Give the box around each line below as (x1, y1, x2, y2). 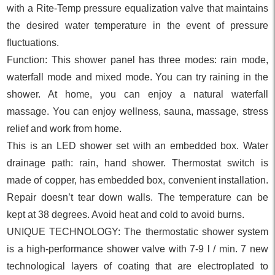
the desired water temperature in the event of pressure (7, 20, 268, 31)
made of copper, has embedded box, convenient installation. (7, 174, 268, 185)
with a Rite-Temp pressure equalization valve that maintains (7, 2, 268, 14)
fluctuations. (7, 37, 60, 48)
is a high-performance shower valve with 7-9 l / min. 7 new (7, 243, 268, 254)
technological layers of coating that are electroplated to (7, 260, 268, 271)
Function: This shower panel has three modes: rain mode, (7, 54, 268, 65)
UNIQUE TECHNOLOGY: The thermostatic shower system (7, 226, 268, 237)
